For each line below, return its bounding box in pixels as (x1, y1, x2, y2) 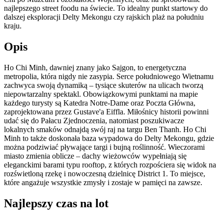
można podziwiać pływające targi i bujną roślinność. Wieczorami (4, 143, 205, 152)
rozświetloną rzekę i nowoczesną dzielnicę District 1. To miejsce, (4, 169, 205, 178)
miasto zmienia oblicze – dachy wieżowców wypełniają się (4, 152, 187, 161)
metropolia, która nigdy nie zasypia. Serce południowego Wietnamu (4, 72, 214, 81)
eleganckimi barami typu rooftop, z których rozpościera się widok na (4, 161, 216, 169)
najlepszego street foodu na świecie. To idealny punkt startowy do (4, 4, 208, 13)
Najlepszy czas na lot (4, 196, 109, 210)
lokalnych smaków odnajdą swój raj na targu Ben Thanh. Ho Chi (4, 125, 206, 134)
